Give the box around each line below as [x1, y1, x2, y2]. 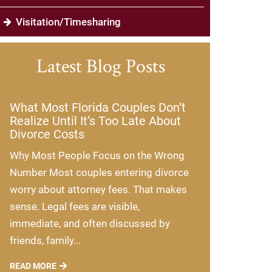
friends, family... [10, 234, 81, 247]
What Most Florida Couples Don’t [10, 100, 186, 115]
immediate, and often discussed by [10, 217, 170, 230]
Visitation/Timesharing [16, 16, 121, 29]
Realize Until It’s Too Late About [10, 114, 181, 129]
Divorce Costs [10, 127, 84, 142]
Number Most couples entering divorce [10, 166, 189, 179]
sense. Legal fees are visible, [10, 200, 140, 213]
